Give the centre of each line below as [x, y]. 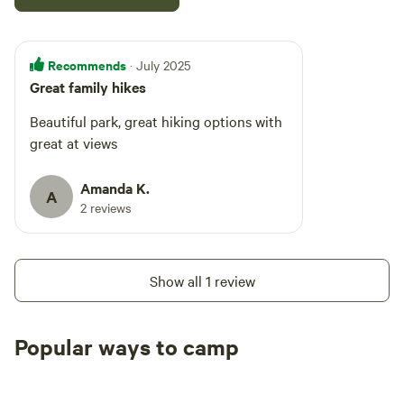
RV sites [205, 373]
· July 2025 [160, 65]
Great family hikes [88, 87]
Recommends [87, 64]
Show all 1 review [202, 280]
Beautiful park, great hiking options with [156, 121]
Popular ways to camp [127, 346]
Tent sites [65, 373]
